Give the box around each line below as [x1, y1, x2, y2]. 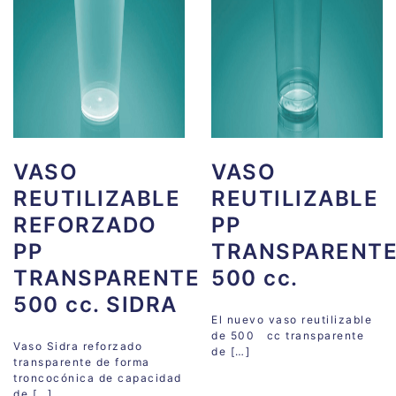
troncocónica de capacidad [13, 370, 182, 385]
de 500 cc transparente [211, 328, 364, 342]
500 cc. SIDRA [13, 292, 178, 318]
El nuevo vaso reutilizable [211, 312, 377, 326]
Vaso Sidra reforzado [13, 339, 142, 353]
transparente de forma [13, 354, 150, 369]
